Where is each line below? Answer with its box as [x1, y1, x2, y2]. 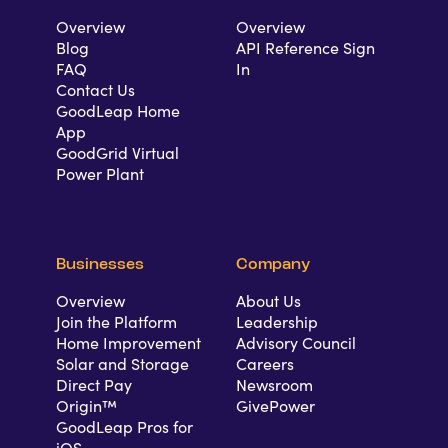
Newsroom [236, 374, 313, 395]
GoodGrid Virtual [56, 142, 179, 163]
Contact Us [56, 79, 135, 100]
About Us [236, 290, 301, 311]
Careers [236, 353, 294, 374]
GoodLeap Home [56, 100, 180, 121]
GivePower [236, 395, 315, 416]
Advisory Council [236, 332, 356, 353]
